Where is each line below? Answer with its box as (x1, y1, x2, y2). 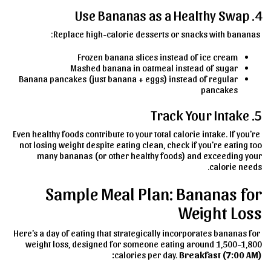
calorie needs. (209, 161, 262, 172)
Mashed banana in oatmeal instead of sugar (70, 62, 238, 74)
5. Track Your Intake (255, 106, 262, 123)
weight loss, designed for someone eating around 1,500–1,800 (25, 238, 262, 250)
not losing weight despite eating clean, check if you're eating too (19, 139, 262, 151)
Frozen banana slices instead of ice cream (77, 51, 238, 63)
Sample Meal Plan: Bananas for (45, 183, 262, 204)
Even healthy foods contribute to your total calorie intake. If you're (13, 128, 260, 140)
